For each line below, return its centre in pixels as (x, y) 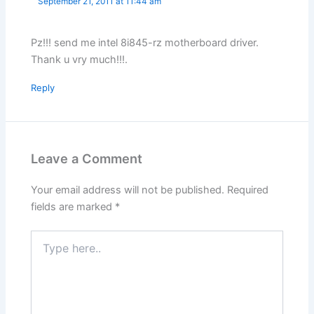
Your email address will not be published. (128, 190)
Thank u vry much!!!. (80, 59)
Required (248, 190)
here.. (43, 250)
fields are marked (73, 206)
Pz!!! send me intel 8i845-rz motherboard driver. (145, 42)
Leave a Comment (87, 158)
